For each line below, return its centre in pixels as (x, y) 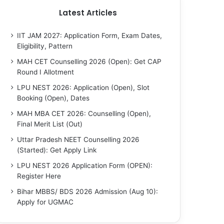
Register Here (39, 176)
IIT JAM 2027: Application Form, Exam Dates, (90, 35)
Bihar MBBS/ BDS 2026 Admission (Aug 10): (88, 191)
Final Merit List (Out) (50, 124)
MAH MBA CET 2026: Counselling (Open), (84, 113)
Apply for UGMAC (45, 202)
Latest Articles (88, 13)
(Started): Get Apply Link (57, 150)
